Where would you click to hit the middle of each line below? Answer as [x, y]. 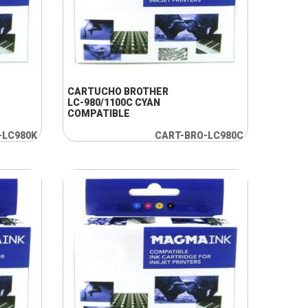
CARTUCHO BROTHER [118, 91]
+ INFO [135, 51]
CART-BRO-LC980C [199, 135]
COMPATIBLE [98, 113]
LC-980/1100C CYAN [113, 102]
